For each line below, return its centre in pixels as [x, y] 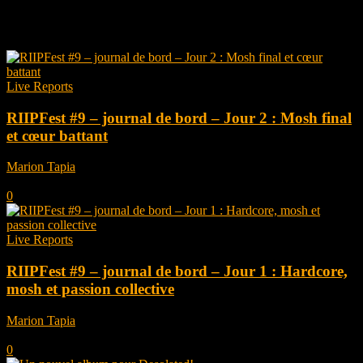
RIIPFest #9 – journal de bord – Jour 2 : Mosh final [179, 117]
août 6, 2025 [38, 181]
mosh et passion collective [90, 289]
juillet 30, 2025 [45, 335]
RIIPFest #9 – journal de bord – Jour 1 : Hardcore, [177, 271]
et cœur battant [57, 135]
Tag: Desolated [88, 17]
